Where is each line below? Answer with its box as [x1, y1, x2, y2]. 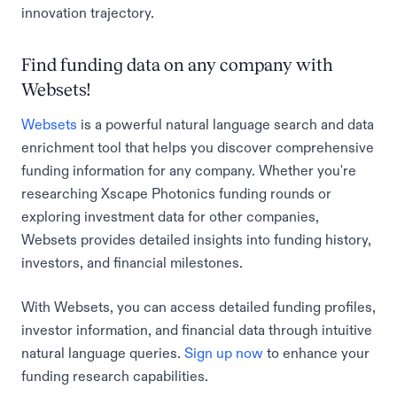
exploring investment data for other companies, [21, 209, 319, 223]
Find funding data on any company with [21, 55, 333, 74]
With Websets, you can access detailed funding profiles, [21, 300, 376, 314]
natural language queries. [21, 346, 184, 360]
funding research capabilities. [21, 369, 208, 383]
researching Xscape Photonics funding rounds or [21, 186, 331, 200]
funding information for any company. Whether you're [21, 163, 356, 177]
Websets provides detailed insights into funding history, [21, 232, 371, 246]
